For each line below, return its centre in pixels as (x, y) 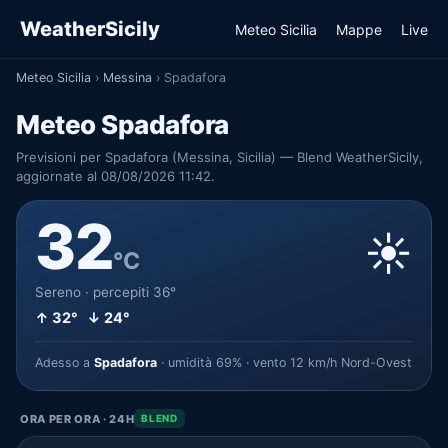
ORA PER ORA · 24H (77, 418)
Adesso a (64, 362)
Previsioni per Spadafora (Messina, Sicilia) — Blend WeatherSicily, (219, 157)
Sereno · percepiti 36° (105, 292)
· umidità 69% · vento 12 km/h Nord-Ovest (284, 362)
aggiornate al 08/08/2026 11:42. (115, 176)
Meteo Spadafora (122, 124)
